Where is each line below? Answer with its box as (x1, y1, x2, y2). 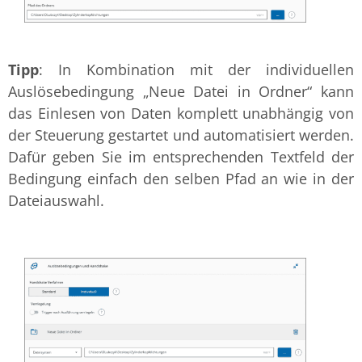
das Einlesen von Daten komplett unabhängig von (8, 103, 354, 123)
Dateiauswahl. (8, 190, 104, 210)
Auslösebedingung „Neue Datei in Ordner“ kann (8, 81, 354, 101)
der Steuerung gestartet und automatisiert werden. (8, 124, 354, 145)
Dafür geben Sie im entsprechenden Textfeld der (8, 146, 354, 166)
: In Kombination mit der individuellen (39, 59, 354, 79)
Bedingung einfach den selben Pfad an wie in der (8, 168, 354, 188)
